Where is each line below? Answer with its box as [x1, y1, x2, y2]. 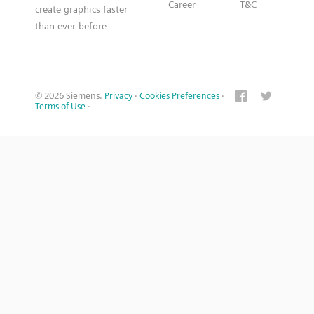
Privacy [104, 90, 132, 101]
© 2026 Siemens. [35, 90, 104, 101]
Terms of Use [35, 101, 86, 111]
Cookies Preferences [139, 90, 219, 101]
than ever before [35, 20, 107, 32]
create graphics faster [35, 4, 128, 15]
